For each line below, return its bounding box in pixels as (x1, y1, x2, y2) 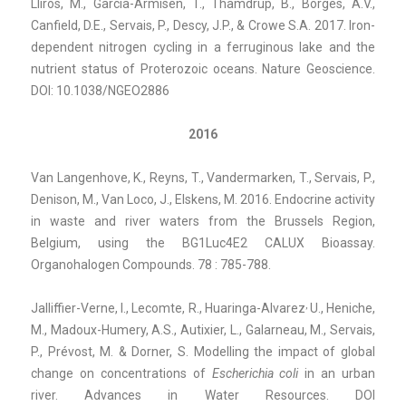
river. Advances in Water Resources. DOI (31, 387, 375, 402)
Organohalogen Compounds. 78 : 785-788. (31, 256, 271, 272)
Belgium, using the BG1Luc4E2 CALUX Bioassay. (31, 235, 375, 250)
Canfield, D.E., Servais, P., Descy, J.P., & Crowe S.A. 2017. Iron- (31, 17, 375, 33)
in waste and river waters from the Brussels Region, (31, 213, 375, 228)
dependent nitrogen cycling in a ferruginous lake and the (31, 39, 375, 54)
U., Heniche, (309, 300, 376, 315)
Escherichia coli (211, 365, 299, 381)
